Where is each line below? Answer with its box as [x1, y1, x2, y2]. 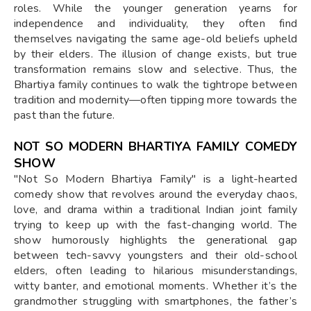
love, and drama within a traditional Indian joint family [14, 201, 297, 217]
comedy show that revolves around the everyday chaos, [14, 186, 297, 202]
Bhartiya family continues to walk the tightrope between [14, 76, 297, 92]
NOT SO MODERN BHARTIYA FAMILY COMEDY [14, 137, 297, 155]
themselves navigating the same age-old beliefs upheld [14, 31, 297, 47]
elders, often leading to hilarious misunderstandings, [14, 262, 297, 278]
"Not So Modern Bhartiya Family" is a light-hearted [14, 171, 297, 187]
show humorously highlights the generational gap [14, 232, 297, 248]
